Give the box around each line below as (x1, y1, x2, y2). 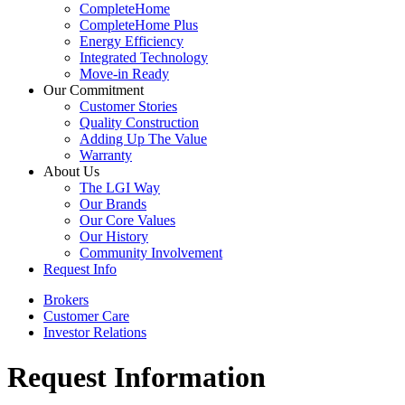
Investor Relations (43, 325, 146, 341)
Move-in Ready (80, 66, 169, 82)
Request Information (7, 360, 266, 393)
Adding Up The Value (80, 131, 207, 147)
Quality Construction (80, 115, 199, 131)
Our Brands (80, 196, 146, 212)
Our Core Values (80, 212, 175, 229)
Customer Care (43, 308, 129, 325)
